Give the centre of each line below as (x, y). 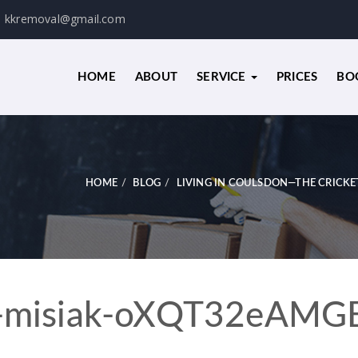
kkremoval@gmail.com (65, 19)
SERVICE (223, 77)
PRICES (297, 77)
